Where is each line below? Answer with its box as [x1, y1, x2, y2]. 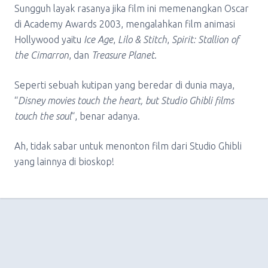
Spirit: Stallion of [172, 34, 239, 45]
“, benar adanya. [71, 111, 140, 121]
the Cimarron [14, 50, 69, 60]
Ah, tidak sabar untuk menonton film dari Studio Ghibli [14, 141, 242, 151]
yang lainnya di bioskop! [14, 156, 114, 167]
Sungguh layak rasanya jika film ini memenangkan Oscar [14, 3, 249, 14]
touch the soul [14, 111, 71, 121]
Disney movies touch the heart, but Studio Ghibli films [18, 95, 234, 106]
